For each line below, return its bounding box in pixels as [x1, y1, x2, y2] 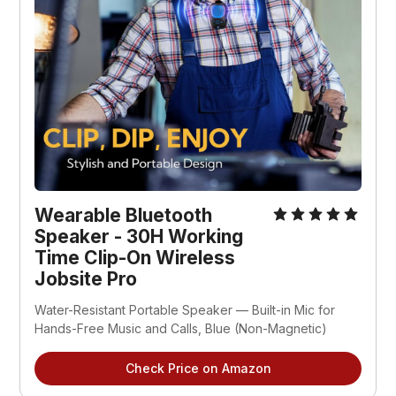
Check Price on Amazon [125, 360, 271, 376]
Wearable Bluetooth [34, 203, 213, 226]
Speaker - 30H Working [34, 225, 244, 247]
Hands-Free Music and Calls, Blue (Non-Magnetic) [34, 320, 328, 336]
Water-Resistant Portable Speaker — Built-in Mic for [34, 301, 336, 317]
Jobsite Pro [34, 267, 138, 290]
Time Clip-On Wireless [34, 246, 236, 269]
